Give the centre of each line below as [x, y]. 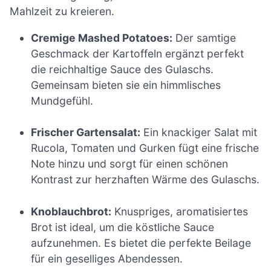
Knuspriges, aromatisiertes [180, 211]
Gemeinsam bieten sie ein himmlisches [126, 85]
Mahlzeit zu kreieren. [62, 11]
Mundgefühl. [62, 100]
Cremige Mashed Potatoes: [102, 38]
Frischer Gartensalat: [86, 132]
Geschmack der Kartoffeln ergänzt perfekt [138, 53]
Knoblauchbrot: [71, 211]
